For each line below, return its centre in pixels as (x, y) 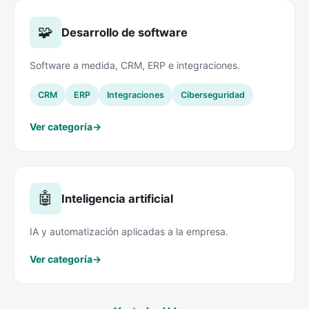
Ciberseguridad (213, 94)
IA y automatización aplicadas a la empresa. (129, 231)
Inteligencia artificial (117, 198)
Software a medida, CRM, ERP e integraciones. (135, 65)
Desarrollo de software (124, 32)
